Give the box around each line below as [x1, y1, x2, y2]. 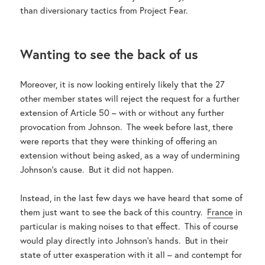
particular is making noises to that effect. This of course [20, 220, 239, 232]
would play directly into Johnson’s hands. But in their [20, 234, 229, 247]
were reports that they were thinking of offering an [20, 135, 218, 147]
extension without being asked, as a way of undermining [20, 149, 240, 161]
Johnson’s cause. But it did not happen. [20, 163, 174, 176]
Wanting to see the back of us [20, 46, 199, 63]
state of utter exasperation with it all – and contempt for [20, 248, 243, 261]
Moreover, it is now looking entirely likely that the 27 [20, 78, 225, 91]
